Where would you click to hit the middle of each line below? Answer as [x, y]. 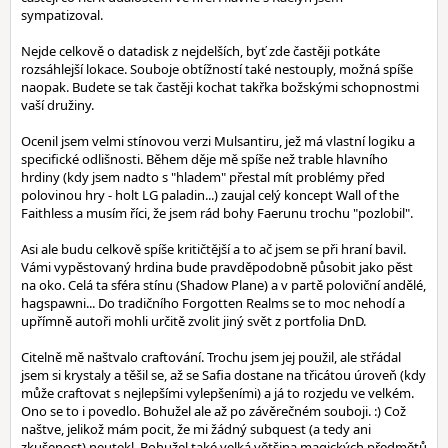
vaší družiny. [57, 105]
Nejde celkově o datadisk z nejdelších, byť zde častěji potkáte [200, 51]
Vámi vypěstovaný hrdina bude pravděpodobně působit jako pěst [217, 267]
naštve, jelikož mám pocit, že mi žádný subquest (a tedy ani [196, 429]
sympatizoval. [62, 15]
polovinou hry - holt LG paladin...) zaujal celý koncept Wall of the [210, 195]
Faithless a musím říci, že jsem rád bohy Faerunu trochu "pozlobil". [217, 213]
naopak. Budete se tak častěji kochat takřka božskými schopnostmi [220, 87]
